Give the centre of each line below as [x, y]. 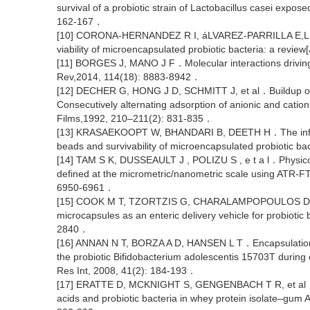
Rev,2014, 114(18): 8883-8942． [129, 77]
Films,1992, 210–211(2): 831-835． [135, 118]
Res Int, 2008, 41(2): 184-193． [127, 271]
